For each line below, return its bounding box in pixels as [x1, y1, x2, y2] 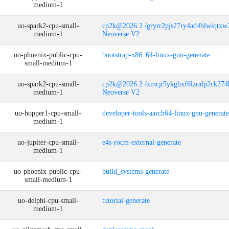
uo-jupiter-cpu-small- [17, 139, 79, 146]
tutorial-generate [102, 197, 150, 204]
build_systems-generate [102, 168, 169, 175]
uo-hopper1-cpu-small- [15, 109, 81, 117]
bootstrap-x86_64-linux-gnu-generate [102, 51, 210, 59]
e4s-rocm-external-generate [102, 139, 181, 146]
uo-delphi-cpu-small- [17, 197, 79, 204]
